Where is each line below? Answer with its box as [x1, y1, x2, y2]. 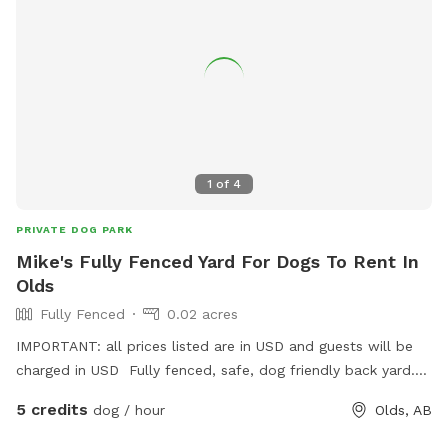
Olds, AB [375, 401, 432, 418]
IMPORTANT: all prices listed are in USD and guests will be [16, 337, 413, 354]
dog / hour [88, 401, 165, 418]
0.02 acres [167, 305, 238, 322]
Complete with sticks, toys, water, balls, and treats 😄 [16, 385, 384, 402]
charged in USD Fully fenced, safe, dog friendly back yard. [16, 361, 415, 378]
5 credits [16, 399, 88, 419]
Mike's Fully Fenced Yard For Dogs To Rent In [16, 250, 419, 272]
